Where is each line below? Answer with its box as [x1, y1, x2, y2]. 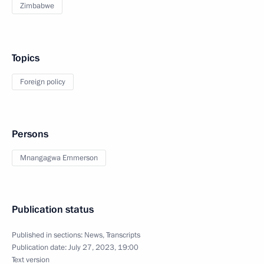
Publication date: [12, 242, 68, 253]
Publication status [12, 203, 94, 216]
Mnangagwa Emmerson [20, 153, 98, 163]
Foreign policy [20, 77, 65, 87]
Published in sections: [12, 230, 84, 240]
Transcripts [106, 230, 140, 240]
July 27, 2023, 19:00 [68, 242, 138, 253]
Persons [12, 127, 48, 141]
